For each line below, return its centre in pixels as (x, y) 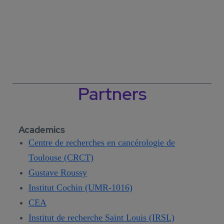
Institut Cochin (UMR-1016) (80, 187)
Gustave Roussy (58, 172)
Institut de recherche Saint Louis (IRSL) (101, 217)
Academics (42, 129)
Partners (112, 93)
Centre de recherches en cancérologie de (102, 142)
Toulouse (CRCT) (61, 157)
